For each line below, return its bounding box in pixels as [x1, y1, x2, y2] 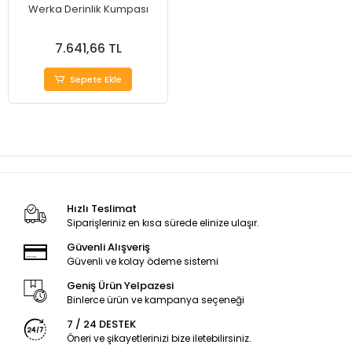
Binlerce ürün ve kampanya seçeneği [66, 293, 244, 306]
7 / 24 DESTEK [66, 317, 136, 332]
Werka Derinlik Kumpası [27, 2, 148, 16]
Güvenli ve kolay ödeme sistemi [66, 255, 218, 268]
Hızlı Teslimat [66, 201, 137, 216]
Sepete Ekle [70, 73, 123, 86]
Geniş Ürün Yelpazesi [66, 278, 174, 293]
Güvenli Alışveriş [66, 240, 150, 255]
